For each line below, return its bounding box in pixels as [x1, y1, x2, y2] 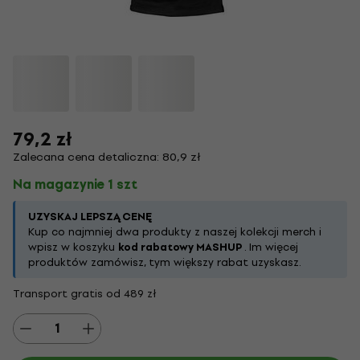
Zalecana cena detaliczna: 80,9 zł [13, 148, 201, 166]
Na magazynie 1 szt [13, 174, 137, 195]
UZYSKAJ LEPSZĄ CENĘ [28, 208, 152, 225]
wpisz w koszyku [28, 239, 118, 256]
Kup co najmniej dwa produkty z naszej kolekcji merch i [28, 223, 321, 240]
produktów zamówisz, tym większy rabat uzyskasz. [28, 254, 301, 271]
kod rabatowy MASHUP [118, 239, 242, 256]
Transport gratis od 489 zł [13, 285, 157, 302]
